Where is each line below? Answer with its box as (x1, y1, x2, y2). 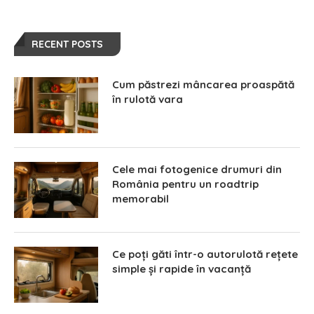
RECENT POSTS (32, 37, 103, 50)
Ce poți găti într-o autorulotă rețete (112, 247, 298, 261)
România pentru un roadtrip (112, 177, 259, 191)
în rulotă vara (112, 92, 183, 106)
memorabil (112, 191, 169, 205)
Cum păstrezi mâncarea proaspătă (112, 77, 294, 91)
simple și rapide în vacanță (112, 261, 251, 275)
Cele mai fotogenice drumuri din (112, 162, 282, 176)
